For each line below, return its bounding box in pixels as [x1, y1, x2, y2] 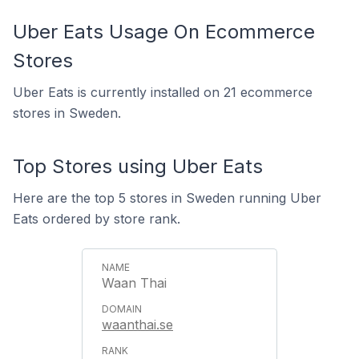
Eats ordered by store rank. [13, 211, 180, 227]
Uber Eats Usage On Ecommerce [13, 20, 315, 43]
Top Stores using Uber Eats [13, 155, 263, 178]
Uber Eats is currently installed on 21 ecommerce [13, 84, 313, 100]
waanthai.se [102, 317, 173, 333]
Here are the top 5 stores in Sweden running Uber [13, 190, 321, 206]
